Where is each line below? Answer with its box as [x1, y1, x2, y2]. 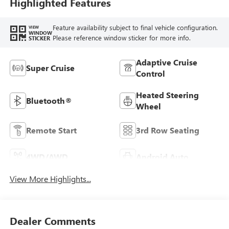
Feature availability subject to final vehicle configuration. [52, 22, 218, 32]
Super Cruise [26, 62, 75, 74]
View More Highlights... [9, 173, 91, 185]
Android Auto [136, 151, 189, 163]
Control [136, 68, 165, 79]
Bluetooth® [26, 95, 72, 106]
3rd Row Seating [136, 125, 199, 136]
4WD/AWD [26, 151, 68, 163]
